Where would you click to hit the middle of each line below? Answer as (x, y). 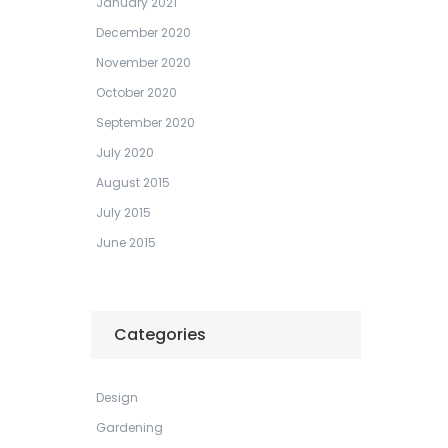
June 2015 (126, 242)
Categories (160, 334)
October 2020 (136, 92)
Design (117, 397)
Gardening (129, 427)
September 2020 (145, 122)
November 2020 (143, 62)
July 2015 (123, 212)
